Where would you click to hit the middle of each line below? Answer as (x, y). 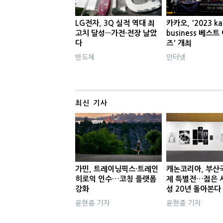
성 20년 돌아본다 (194, 189)
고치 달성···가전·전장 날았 (116, 33)
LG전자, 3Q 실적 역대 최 (115, 23)
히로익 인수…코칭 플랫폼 (115, 179)
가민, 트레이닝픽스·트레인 (116, 169)
